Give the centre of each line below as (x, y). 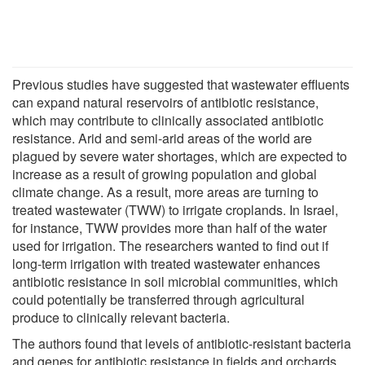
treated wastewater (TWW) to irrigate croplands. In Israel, (175, 209)
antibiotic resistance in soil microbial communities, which (175, 281)
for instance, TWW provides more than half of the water (169, 227)
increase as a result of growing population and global (165, 174)
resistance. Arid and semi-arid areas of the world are (162, 138)
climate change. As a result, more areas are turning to (165, 191)
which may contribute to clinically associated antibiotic (168, 120)
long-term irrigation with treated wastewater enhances (166, 263)
